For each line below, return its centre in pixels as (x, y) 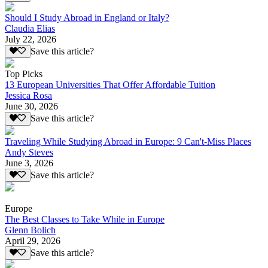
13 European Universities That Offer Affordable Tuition (110, 85)
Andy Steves (29, 152)
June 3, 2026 (29, 163)
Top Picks (24, 74)
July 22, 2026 (31, 39)
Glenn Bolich (30, 230)
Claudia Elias (30, 29)
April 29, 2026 (33, 241)
